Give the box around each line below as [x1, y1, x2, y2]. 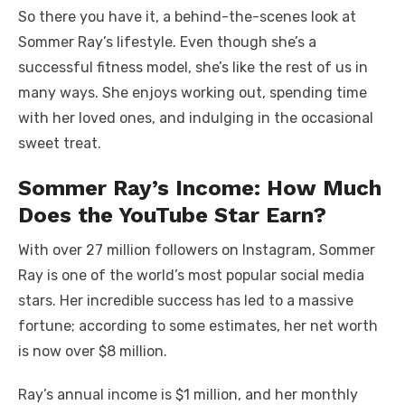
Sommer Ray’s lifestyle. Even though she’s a [18, 33, 316, 52]
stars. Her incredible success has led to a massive [18, 292, 353, 310]
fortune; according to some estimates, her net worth [18, 317, 378, 335]
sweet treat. [18, 135, 101, 153]
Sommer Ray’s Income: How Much [18, 175, 381, 202]
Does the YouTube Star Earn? [18, 202, 326, 229]
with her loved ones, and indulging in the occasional [18, 109, 373, 127]
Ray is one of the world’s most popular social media [18, 267, 364, 285]
